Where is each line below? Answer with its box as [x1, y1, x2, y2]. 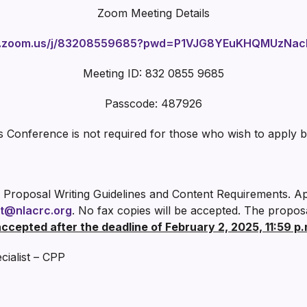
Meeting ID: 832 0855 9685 [83, 66, 224, 80]
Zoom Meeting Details [97, 6, 210, 20]
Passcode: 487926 [105, 97, 202, 110]
